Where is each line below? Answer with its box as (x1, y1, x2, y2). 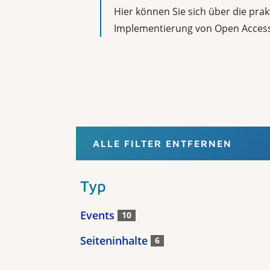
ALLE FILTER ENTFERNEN (93, 138, 232, 149)
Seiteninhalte (80, 233, 151, 248)
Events (80, 208, 118, 222)
